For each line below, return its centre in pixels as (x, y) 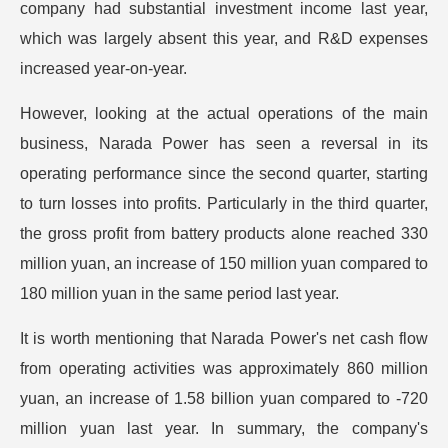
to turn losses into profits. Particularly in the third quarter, (224, 203)
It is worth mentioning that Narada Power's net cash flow (224, 338)
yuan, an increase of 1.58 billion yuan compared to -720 (224, 398)
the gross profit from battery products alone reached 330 (224, 233)
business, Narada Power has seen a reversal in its (224, 143)
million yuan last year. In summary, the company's (224, 428)
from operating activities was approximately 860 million (224, 368)
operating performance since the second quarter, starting (224, 173)
